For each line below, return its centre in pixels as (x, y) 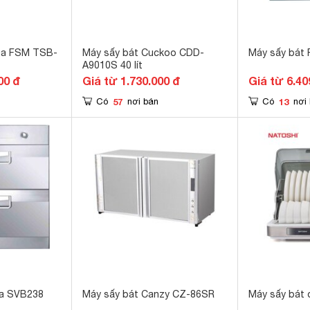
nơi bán (143, 101)
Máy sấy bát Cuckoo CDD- (143, 53)
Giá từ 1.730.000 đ (131, 81)
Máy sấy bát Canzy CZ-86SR (148, 294)
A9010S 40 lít (112, 65)
